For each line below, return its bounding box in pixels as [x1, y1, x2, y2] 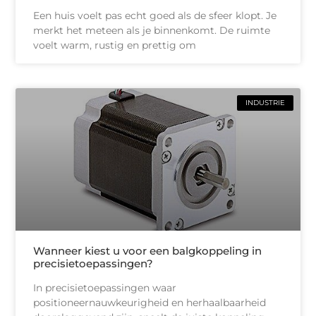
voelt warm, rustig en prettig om [33, 38, 197, 51]
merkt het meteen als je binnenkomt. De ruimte [33, 23, 271, 37]
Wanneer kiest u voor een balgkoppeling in [33, 243, 262, 257]
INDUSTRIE [245, 97, 285, 107]
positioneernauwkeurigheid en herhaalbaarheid [33, 296, 267, 309]
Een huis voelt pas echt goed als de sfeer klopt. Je [33, 8, 277, 22]
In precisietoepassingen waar [33, 281, 177, 294]
